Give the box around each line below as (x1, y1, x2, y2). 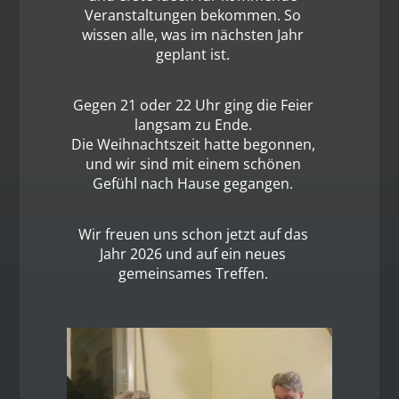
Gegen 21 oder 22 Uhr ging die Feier (72, 95, 313, 116)
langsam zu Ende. (134, 115, 252, 135)
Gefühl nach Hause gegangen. (93, 174, 293, 194)
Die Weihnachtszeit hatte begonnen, (70, 134, 315, 155)
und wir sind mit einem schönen (85, 154, 301, 175)
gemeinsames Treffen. (118, 264, 268, 284)
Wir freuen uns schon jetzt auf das (77, 224, 308, 245)
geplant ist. (156, 45, 230, 65)
